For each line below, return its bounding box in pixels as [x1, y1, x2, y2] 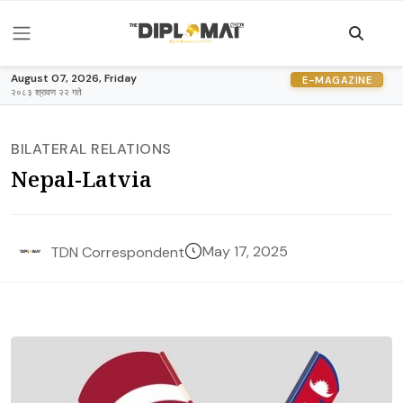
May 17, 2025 [202, 242, 288, 261]
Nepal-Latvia [11, 164, 152, 193]
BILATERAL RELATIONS [11, 139, 172, 158]
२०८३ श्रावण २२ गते [11, 86, 82, 98]
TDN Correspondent [50, 242, 184, 262]
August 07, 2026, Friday [11, 71, 137, 85]
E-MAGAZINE [302, 73, 372, 86]
